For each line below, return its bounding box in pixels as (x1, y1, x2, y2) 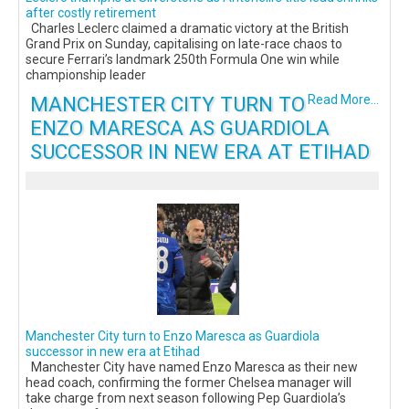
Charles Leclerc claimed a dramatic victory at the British (26, 21, 349, 37)
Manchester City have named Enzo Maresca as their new (26, 360, 358, 375)
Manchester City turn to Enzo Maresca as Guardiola (26, 329, 320, 344)
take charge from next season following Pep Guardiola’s (26, 391, 346, 406)
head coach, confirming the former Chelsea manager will (26, 375, 351, 391)
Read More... (308, 92, 379, 108)
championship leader (26, 68, 146, 83)
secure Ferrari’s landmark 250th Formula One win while (26, 52, 340, 68)
